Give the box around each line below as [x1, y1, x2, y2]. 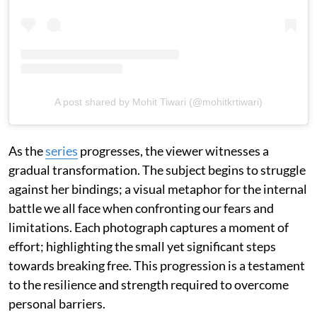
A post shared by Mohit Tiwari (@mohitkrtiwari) [54, 96, 263, 108]
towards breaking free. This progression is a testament [8, 257, 305, 273]
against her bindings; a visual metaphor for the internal [8, 180, 307, 197]
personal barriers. [8, 295, 105, 311]
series [45, 142, 78, 158]
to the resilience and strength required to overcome [8, 276, 289, 292]
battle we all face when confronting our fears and [8, 200, 274, 216]
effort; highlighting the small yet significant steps [8, 238, 276, 254]
